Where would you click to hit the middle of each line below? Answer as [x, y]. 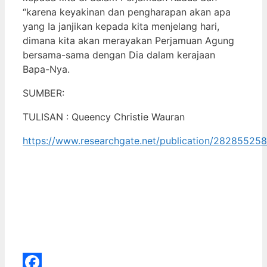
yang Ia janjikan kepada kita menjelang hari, [121, 26]
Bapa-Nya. [46, 69]
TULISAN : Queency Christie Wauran [104, 117]
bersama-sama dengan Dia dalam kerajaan [119, 55]
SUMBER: [44, 93]
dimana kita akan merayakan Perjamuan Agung [128, 40]
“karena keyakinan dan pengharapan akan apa [127, 12]
